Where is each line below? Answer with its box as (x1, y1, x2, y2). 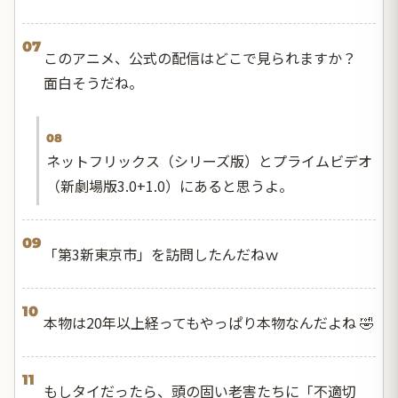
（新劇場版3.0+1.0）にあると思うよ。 (46, 175, 293, 196)
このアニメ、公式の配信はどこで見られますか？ (44, 47, 370, 68)
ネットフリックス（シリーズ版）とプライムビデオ (46, 150, 372, 171)
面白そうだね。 (44, 72, 143, 93)
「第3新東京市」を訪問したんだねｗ (44, 243, 279, 265)
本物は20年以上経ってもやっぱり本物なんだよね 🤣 (44, 312, 374, 333)
